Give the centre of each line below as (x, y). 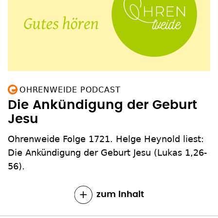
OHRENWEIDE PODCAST (70, 90)
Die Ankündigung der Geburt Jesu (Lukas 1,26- (108, 153)
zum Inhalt (120, 195)
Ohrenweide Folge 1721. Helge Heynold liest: (106, 139)
